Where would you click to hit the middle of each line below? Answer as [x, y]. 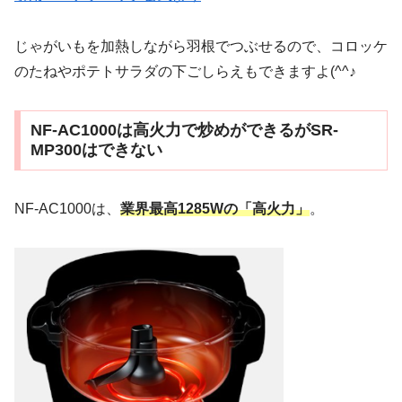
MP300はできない [96, 150]
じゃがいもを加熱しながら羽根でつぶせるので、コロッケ [201, 46]
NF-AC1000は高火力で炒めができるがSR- [184, 131]
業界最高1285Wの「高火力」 [215, 209]
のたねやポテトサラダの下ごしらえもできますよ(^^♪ [185, 71]
